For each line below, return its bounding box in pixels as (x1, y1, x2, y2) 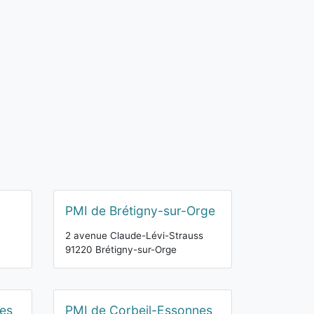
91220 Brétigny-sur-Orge (65, 244, 177, 255)
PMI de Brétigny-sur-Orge (65, 203, 215, 218)
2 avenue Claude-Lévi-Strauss (65, 230, 203, 241)
